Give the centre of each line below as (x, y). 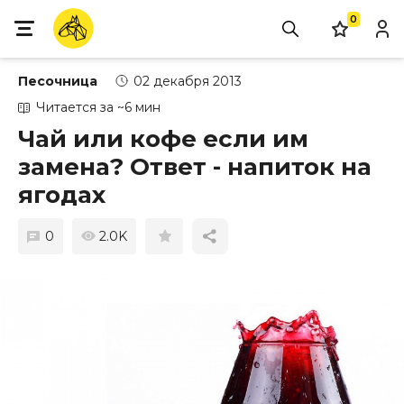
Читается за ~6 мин (98, 107)
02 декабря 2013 (188, 81)
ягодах (62, 195)
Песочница (58, 81)
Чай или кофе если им (163, 139)
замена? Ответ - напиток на (195, 167)
